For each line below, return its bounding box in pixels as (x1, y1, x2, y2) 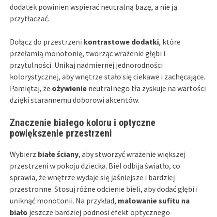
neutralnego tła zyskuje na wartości (87, 83, 206, 93)
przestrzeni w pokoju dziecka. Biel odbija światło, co (10, 160, 180, 170)
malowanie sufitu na (118, 195, 190, 205)
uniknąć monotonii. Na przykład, (10, 195, 118, 205)
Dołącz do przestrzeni (10, 36, 83, 46)
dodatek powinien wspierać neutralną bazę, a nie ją (10, 1, 177, 12)
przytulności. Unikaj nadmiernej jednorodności (10, 60, 163, 70)
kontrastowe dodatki (83, 36, 159, 46)
